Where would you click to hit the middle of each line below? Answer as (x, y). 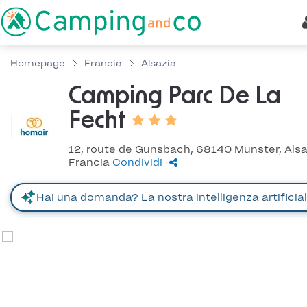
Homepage (38, 63)
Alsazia (159, 63)
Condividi (137, 162)
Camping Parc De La (175, 97)
